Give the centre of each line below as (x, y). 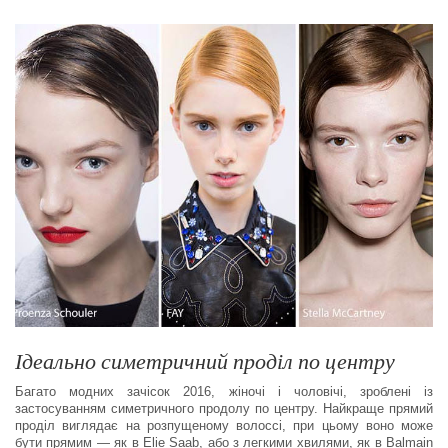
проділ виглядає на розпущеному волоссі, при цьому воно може (224, 426)
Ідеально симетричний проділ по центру (205, 361)
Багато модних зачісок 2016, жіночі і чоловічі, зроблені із (224, 392)
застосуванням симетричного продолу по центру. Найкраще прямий (224, 409)
